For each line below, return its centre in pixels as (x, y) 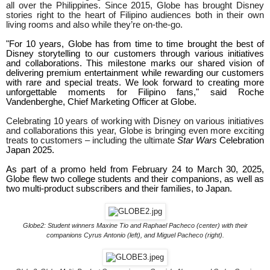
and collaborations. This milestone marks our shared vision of (135, 64)
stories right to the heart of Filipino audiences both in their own (135, 15)
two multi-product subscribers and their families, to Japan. (119, 189)
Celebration (242, 141)
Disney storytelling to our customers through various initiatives (135, 54)
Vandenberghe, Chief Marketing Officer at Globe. (101, 102)
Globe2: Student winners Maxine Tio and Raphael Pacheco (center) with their (135, 226)
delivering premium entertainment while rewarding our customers (135, 73)
